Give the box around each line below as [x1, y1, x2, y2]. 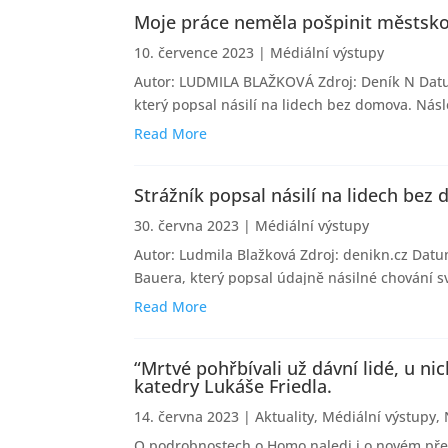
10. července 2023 [134, 43, 255, 63]
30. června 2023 [134, 216, 240, 236]
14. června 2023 [134, 407, 240, 427]
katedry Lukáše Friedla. [134, 374, 333, 399]
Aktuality [255, 407, 315, 427]
